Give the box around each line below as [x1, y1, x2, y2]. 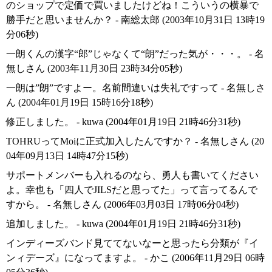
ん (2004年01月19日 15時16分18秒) [6, 97, 153, 108]
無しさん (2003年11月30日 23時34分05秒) [6, 63, 182, 74]
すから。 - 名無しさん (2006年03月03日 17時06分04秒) [6, 199, 239, 210]
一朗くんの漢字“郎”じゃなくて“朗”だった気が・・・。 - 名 [6, 49, 264, 59]
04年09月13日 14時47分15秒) [6, 151, 128, 161]
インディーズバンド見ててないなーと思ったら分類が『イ [6, 238, 259, 249]
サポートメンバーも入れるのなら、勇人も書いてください [6, 170, 259, 181]
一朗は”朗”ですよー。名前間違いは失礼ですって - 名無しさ [6, 83, 265, 93]
